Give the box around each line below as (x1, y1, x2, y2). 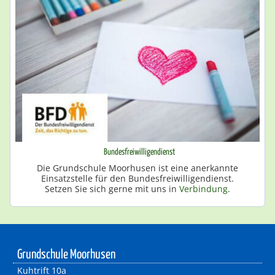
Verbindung (179, 182, 228, 195)
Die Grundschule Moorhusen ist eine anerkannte (36, 161, 238, 174)
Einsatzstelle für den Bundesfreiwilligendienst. (41, 172, 234, 184)
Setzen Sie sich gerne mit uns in (44, 182, 179, 195)
